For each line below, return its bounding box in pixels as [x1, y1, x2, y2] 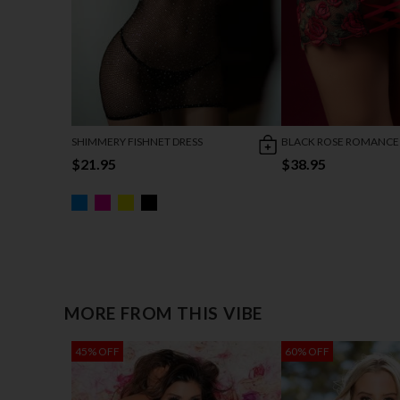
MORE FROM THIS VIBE [64, 302, 263, 323]
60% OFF [285, 344, 329, 358]
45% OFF [75, 344, 120, 358]
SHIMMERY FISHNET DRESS [71, 134, 203, 148]
